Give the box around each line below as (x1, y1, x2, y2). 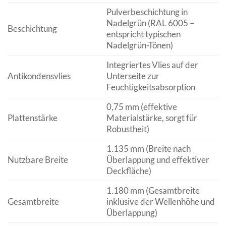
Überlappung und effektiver (106, 154, 209, 165)
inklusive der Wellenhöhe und (106, 196, 215, 207)
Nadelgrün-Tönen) (106, 39, 173, 50)
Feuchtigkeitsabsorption (106, 81, 195, 92)
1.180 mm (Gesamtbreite (106, 185, 200, 196)
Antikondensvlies (8, 70, 71, 81)
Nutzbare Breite (8, 154, 68, 165)
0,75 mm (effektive (106, 101, 177, 112)
